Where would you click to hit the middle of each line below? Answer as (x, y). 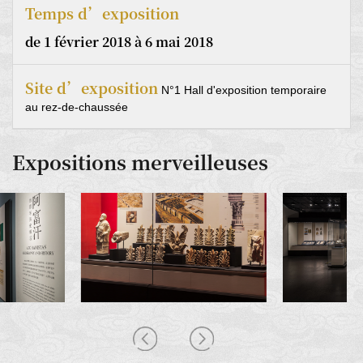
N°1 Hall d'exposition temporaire (242, 90)
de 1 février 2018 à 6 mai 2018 (119, 42)
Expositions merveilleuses (140, 162)
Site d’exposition (92, 88)
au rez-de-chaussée (77, 107)
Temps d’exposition (102, 13)
